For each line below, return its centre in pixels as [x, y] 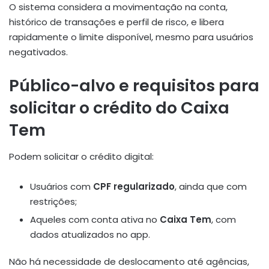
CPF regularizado [134, 187]
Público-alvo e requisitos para [134, 85]
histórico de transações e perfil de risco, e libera [116, 22]
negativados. [38, 52]
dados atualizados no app [89, 235]
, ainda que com [211, 187]
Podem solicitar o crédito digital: [81, 157]
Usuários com [62, 187]
